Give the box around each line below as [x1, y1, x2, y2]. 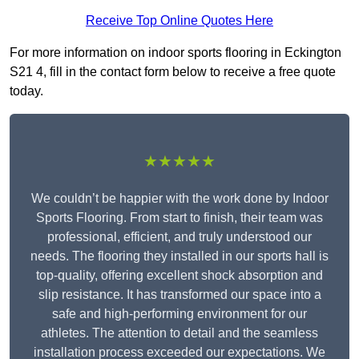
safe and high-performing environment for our [52, 307, 307, 321]
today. [10, 84, 43, 99]
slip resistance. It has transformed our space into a [38, 288, 321, 302]
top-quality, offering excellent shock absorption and [36, 268, 323, 283]
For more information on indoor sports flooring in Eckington [10, 46, 341, 60]
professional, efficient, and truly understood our [47, 230, 312, 244]
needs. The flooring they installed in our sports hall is [30, 249, 329, 264]
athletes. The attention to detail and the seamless [41, 326, 318, 341]
